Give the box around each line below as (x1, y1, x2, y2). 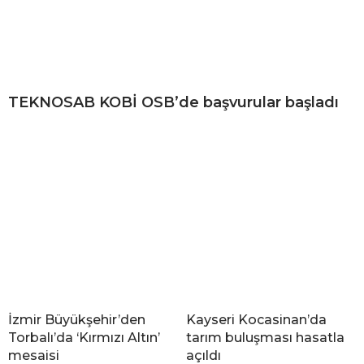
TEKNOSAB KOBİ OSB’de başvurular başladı (8, 93, 339, 111)
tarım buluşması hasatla (186, 329, 344, 345)
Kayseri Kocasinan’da (186, 311, 327, 327)
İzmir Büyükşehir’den (8, 311, 145, 327)
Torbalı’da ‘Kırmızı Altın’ (8, 329, 160, 345)
